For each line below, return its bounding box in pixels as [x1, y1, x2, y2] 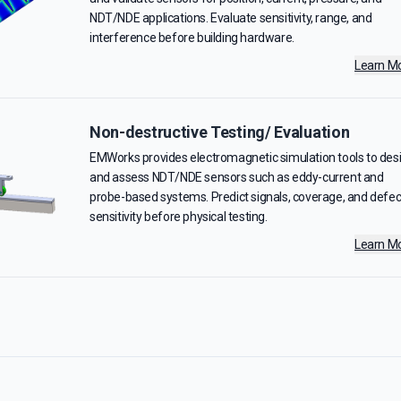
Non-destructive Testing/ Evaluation [90, 123, 350, 141]
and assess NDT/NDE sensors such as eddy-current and [90, 170, 384, 184]
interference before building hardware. [90, 30, 294, 45]
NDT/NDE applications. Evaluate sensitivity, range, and [90, 11, 372, 25]
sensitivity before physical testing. [90, 209, 268, 224]
